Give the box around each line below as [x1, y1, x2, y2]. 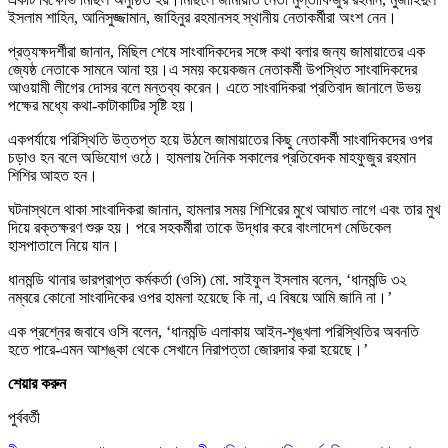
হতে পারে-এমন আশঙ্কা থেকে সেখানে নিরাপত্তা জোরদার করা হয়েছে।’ [8, 340, 368, 358]
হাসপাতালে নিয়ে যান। [8, 236, 120, 254]
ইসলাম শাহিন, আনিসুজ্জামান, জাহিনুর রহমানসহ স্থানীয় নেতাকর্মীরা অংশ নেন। [8, 8, 397, 26]
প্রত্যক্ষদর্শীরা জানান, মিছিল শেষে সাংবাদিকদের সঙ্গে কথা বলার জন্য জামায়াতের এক [8, 42, 425, 60]
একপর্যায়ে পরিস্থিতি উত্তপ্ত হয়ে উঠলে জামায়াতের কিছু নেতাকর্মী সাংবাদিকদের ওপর [8, 130, 432, 148]
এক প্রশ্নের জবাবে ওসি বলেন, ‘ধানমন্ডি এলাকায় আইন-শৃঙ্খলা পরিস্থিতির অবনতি [8, 322, 419, 340]
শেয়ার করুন [8, 374, 66, 392]
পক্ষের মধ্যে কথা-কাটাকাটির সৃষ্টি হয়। [8, 96, 196, 114]
